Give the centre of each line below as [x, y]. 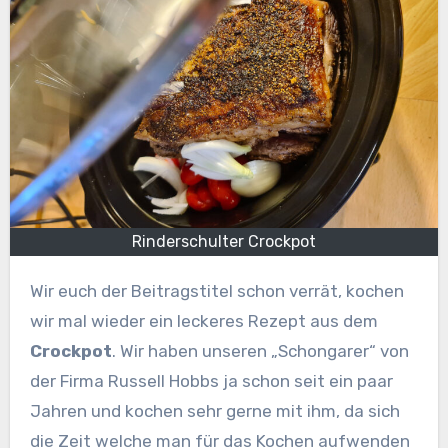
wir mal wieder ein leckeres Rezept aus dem [203, 321]
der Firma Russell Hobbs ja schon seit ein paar [211, 381]
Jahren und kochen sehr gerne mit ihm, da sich [214, 411]
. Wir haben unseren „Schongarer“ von [260, 351]
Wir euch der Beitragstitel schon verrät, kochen [36, 291]
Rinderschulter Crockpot [224, 242]
